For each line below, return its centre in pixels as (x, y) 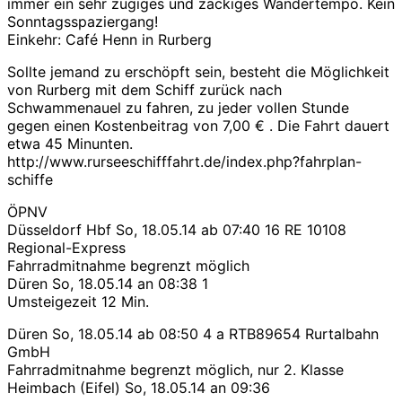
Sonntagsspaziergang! (83, 22)
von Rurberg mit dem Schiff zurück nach (144, 90)
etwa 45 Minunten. (70, 144)
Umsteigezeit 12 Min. (78, 302)
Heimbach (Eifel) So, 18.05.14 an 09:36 (139, 388)
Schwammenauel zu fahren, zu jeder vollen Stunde (178, 108)
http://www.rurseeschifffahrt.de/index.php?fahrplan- (184, 162)
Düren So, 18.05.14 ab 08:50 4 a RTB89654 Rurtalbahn (193, 334)
